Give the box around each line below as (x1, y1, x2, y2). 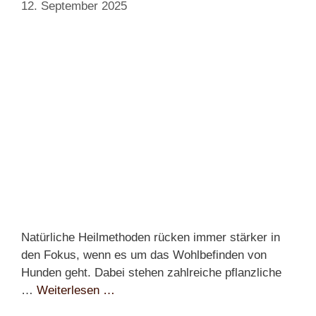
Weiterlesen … (37, 283, 115, 297)
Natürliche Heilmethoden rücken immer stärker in (21, 230, 280, 244)
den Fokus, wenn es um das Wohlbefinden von (21, 248, 267, 262)
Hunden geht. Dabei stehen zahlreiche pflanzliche (21, 265, 281, 279)
